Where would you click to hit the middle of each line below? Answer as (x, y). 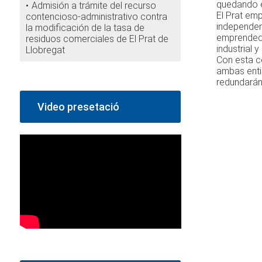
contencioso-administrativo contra (96, 17)
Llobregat (45, 50)
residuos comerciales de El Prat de (97, 39)
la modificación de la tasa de (85, 28)
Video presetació (78, 107)
